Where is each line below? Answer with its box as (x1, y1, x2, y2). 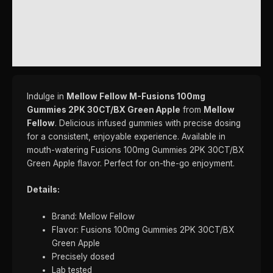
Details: (27, 185, 60, 195)
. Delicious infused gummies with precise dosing (55, 118, 241, 128)
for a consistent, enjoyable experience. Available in (27, 131, 225, 141)
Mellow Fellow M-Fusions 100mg (66, 91, 205, 101)
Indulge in (27, 91, 66, 101)
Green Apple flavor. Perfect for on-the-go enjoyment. (27, 158, 235, 168)
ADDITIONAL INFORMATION (25, 19, 116, 32)
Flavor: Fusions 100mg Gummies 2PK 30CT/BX (52, 225, 235, 235)
